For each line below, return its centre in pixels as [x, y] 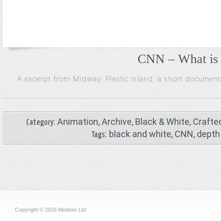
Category [39, 123]
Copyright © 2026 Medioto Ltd [50, 210]
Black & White [162, 122]
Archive [116, 122]
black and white [140, 134]
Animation [77, 122]
